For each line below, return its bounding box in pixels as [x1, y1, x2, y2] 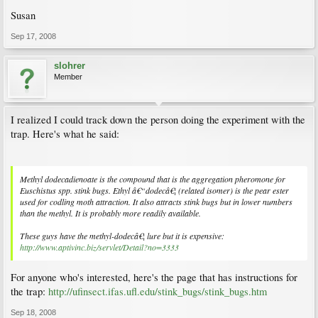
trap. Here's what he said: [11, 127, 119, 141]
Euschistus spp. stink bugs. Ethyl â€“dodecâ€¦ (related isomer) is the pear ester [20, 184, 289, 196]
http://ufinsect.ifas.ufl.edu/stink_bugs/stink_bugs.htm [48, 285, 267, 299]
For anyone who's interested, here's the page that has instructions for [11, 270, 297, 285]
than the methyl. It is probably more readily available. [20, 207, 201, 219]
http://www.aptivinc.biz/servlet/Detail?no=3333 [20, 241, 179, 253]
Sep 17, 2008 [11, 32, 56, 40]
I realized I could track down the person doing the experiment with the [11, 113, 305, 126]
